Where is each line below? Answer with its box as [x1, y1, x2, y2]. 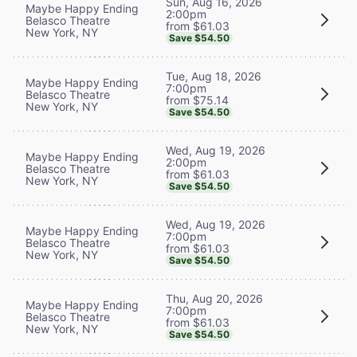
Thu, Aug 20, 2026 [166, 291, 263, 305]
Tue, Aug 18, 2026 [166, 69, 261, 83]
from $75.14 [166, 92, 229, 107]
